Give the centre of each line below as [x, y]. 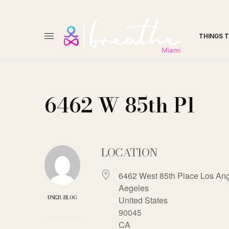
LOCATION [129, 152]
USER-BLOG [62, 197]
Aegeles [134, 188]
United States [143, 200]
